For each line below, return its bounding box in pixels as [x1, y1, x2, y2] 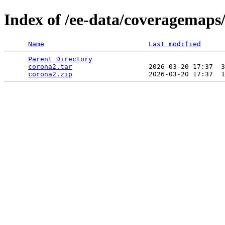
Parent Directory [28, 55, 92, 63]
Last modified [149, 40, 201, 48]
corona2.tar [28, 62, 72, 70]
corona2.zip [28, 70, 72, 78]
